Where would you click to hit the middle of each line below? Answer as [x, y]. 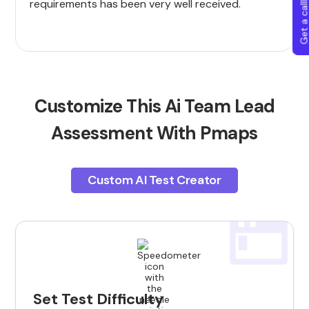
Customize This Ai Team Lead [154, 107]
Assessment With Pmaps [154, 133]
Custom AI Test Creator [154, 180]
